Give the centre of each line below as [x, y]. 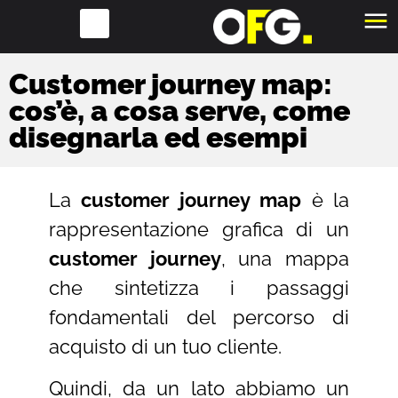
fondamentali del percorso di [199, 317]
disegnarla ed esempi [158, 137]
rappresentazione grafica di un [199, 229]
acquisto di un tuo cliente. [165, 346]
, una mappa [285, 258]
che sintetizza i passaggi [199, 287]
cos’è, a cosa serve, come [179, 110]
